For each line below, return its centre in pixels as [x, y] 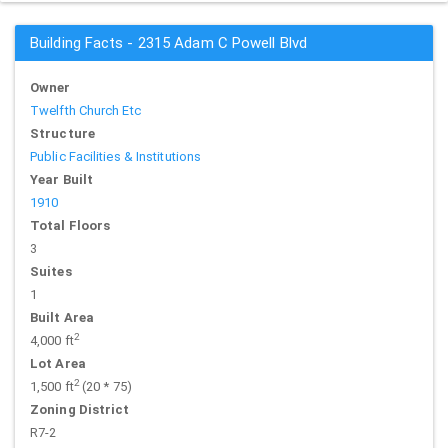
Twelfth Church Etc [85, 110]
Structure [62, 133]
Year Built [61, 179]
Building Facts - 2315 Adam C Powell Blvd [168, 43]
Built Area [62, 317]
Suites [51, 271]
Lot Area [58, 363]
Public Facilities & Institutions [116, 156]
